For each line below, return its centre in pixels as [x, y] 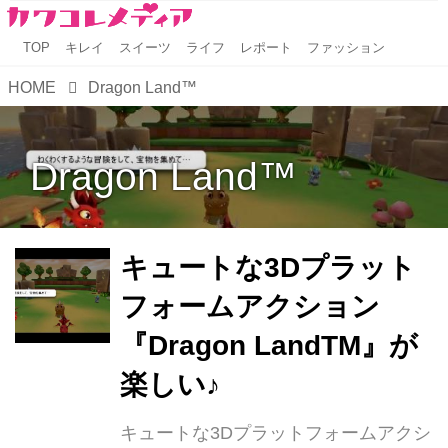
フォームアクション [249, 307]
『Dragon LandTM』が [268, 346]
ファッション [346, 47]
